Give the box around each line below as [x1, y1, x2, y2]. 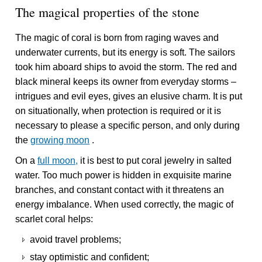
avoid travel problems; [30, 235, 122, 245]
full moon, [37, 156, 78, 166]
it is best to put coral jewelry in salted [78, 156, 232, 166]
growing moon [30, 135, 90, 146]
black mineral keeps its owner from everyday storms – [15, 77, 237, 87]
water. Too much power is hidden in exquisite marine [15, 170, 232, 181]
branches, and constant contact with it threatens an [15, 185, 225, 195]
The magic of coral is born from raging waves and [15, 33, 219, 43]
